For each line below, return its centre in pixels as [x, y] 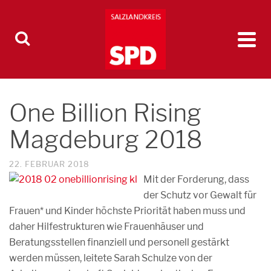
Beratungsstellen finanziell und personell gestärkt [119, 242]
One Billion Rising [105, 113]
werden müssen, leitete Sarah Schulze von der [111, 258]
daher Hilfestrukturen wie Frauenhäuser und [106, 227]
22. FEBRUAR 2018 [49, 164]
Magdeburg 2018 [106, 139]
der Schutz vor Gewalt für [200, 195]
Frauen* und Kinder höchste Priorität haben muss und [127, 211]
